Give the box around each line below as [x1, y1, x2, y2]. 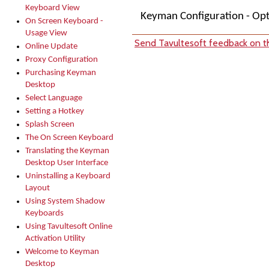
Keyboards [25, 209, 64, 218]
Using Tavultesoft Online [25, 222, 112, 231]
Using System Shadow [25, 197, 105, 206]
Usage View [25, 29, 67, 38]
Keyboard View [25, 4, 80, 13]
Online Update [25, 42, 77, 51]
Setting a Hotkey [25, 107, 84, 116]
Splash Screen [25, 120, 74, 129]
